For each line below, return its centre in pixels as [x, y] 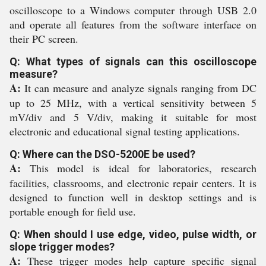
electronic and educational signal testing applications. [125, 131]
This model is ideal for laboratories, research [139, 168]
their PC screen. [44, 39]
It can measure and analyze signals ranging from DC [139, 88]
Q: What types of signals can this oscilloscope [133, 61]
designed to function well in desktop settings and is [133, 197]
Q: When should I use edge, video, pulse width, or [133, 234]
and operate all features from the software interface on [133, 24]
